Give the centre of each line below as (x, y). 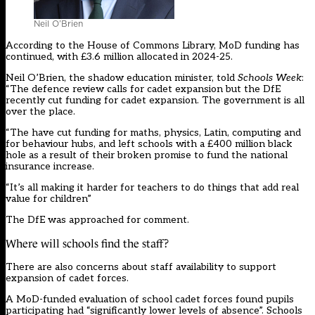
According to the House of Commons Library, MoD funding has (153, 46)
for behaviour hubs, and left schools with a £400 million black (149, 144)
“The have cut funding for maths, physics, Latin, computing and (153, 133)
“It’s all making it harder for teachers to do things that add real (152, 188)
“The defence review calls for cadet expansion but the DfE (143, 89)
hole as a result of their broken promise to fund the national (147, 155)
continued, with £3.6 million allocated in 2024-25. (119, 57)
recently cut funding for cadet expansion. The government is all (155, 101)
